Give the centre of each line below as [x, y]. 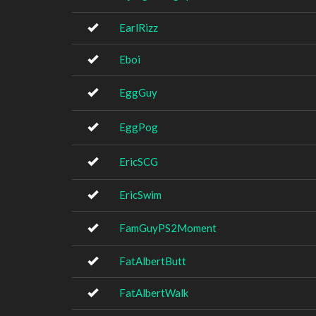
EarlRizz [139, 28]
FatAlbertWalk [154, 293]
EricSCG [139, 162]
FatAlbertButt [153, 261]
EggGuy [138, 92]
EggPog [139, 127]
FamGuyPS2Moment [168, 228]
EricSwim [140, 195]
